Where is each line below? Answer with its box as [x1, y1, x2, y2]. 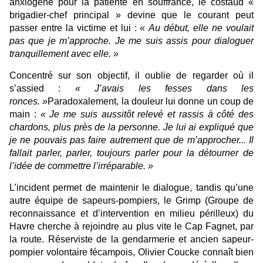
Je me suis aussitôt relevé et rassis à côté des [49, 109, 254, 120]
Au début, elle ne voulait [149, 23, 254, 33]
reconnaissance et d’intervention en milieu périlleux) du [9, 208, 254, 219]
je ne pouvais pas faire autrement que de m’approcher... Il [9, 135, 254, 146]
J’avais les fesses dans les [95, 83, 254, 94]
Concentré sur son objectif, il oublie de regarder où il [9, 70, 254, 81]
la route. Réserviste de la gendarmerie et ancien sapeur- [9, 234, 254, 245]
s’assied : [9, 83, 75, 94]
